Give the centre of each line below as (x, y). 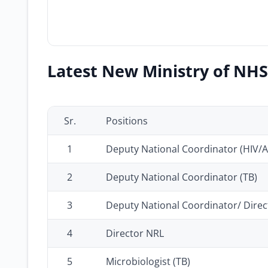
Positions (127, 121)
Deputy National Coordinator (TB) (182, 177)
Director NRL (135, 233)
